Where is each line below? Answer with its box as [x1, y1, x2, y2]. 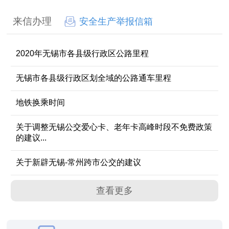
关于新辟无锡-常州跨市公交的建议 [16, 157, 142, 167]
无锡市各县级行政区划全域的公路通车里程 [16, 73, 172, 82]
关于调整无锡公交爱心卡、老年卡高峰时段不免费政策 [16, 122, 213, 131]
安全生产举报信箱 [79, 16, 153, 27]
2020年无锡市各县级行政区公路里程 [16, 49, 149, 58]
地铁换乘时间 [16, 98, 65, 107]
